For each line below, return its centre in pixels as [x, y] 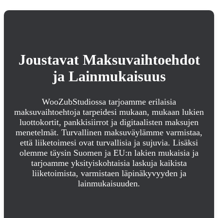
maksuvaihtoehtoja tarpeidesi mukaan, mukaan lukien [109, 112]
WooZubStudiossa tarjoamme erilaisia [109, 101]
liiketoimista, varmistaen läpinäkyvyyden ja [109, 173]
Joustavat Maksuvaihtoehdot [109, 59]
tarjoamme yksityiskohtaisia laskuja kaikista [109, 163]
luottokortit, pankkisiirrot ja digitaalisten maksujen [109, 122]
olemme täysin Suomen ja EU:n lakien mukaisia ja [109, 153]
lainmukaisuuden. [109, 183]
